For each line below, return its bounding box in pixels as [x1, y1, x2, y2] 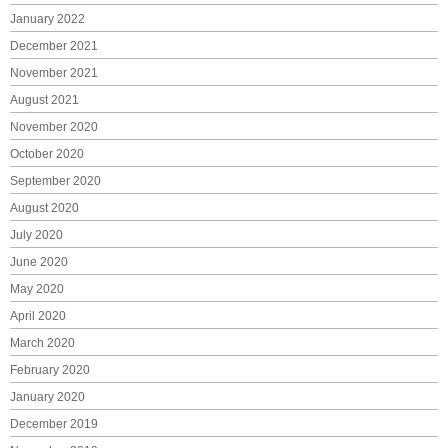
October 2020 [10, 147, 84, 162]
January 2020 [10, 390, 85, 405]
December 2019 [10, 417, 98, 432]
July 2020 [10, 228, 63, 243]
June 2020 [10, 255, 68, 270]
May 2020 [10, 282, 64, 297]
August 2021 [10, 93, 79, 108]
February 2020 [10, 363, 90, 378]
